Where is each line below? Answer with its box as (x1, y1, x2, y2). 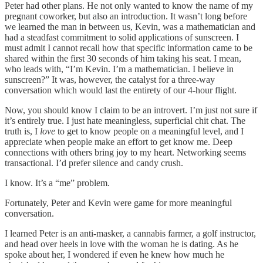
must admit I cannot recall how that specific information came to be (5, 42, 252, 53)
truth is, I (5, 126, 40, 136)
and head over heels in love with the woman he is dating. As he (5, 238, 238, 249)
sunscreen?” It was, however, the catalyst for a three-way (5, 74, 215, 85)
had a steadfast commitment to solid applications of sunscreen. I (5, 32, 239, 42)
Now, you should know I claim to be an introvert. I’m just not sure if (5, 104, 257, 115)
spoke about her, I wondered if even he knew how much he (5, 249, 224, 259)
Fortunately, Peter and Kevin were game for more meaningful (5, 197, 232, 208)
